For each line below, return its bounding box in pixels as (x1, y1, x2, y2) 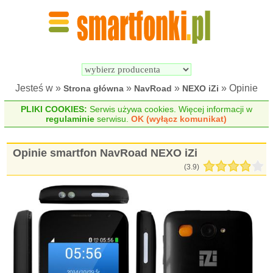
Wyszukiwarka (140, 46, 199, 56)
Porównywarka (207, 46, 268, 56)
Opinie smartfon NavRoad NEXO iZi (13, 147, 198, 159)
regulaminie (46, 114, 95, 124)
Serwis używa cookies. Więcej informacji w (87, 104, 252, 114)
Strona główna (63, 83, 124, 93)
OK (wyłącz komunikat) (131, 114, 227, 124)
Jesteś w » (15, 83, 63, 93)
